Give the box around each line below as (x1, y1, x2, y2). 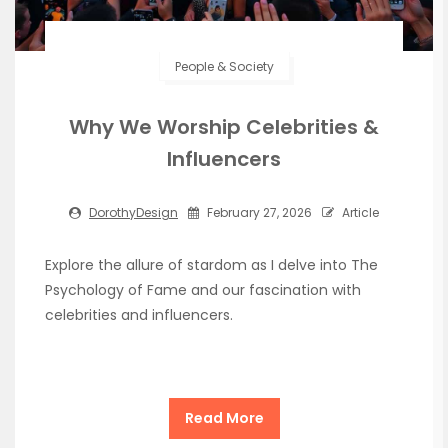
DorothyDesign (89, 203, 178, 221)
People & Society (174, 57, 274, 75)
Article (339, 203, 379, 221)
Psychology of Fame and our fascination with (45, 279, 361, 300)
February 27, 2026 (204, 203, 312, 221)
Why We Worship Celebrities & (69, 112, 379, 141)
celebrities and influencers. (45, 304, 233, 325)
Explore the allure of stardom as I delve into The (45, 254, 378, 275)
